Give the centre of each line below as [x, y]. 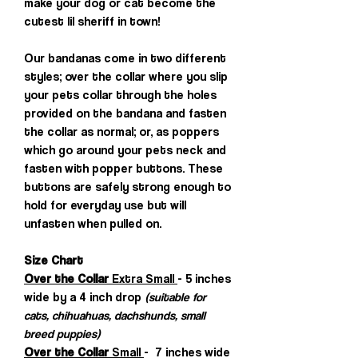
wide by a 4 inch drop [84, 297]
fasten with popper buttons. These [123, 168]
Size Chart [54, 260]
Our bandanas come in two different [125, 58]
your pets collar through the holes [120, 95]
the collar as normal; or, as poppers [121, 131]
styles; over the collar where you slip [126, 76]
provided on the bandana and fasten [125, 113]
